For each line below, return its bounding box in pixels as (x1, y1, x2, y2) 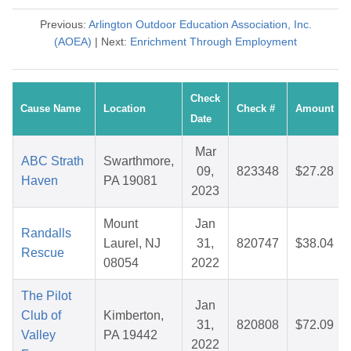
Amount (295, 103, 334, 115)
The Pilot (21, 289, 71, 303)
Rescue (21, 246, 64, 260)
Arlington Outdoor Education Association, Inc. (88, 18, 312, 31)
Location (103, 103, 146, 115)
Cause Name (20, 103, 81, 115)
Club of (21, 309, 61, 323)
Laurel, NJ (103, 237, 161, 251)
